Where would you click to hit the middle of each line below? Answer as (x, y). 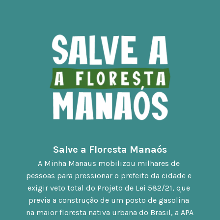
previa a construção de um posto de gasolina (109, 200)
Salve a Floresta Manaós (110, 150)
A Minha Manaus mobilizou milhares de (109, 164)
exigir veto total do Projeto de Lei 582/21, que (109, 188)
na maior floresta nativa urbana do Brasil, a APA (110, 213)
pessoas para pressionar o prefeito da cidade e (109, 176)
